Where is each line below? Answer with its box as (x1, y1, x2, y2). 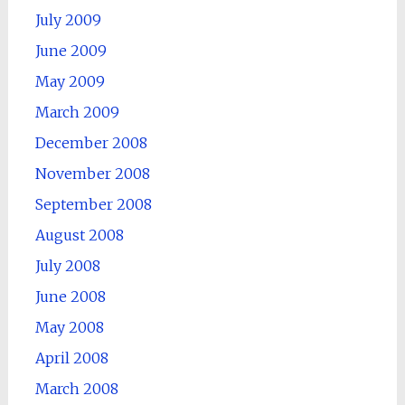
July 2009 (34, 10, 101, 29)
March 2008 (34, 379, 118, 398)
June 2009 (34, 41, 107, 60)
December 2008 (34, 133, 147, 152)
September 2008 (34, 194, 152, 213)
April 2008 (34, 348, 108, 367)
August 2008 (34, 225, 124, 244)
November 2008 (34, 164, 150, 183)
